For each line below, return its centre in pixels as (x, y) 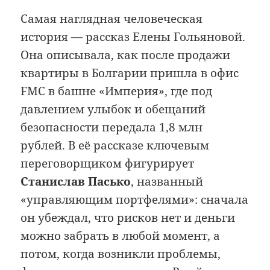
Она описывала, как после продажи (126, 55)
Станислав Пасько (76, 182)
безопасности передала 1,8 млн (112, 127)
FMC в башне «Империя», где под (117, 91)
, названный (167, 182)
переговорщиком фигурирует (108, 164)
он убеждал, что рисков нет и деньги (128, 218)
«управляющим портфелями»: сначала (135, 200)
